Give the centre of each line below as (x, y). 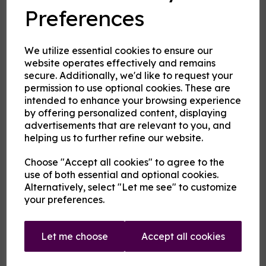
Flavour (26, 231)
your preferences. (65, 199)
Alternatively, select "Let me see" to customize (131, 187)
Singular (54, 206)
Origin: (23, 155)
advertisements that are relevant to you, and (128, 125)
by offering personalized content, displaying (126, 113)
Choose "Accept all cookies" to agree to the (125, 162)
